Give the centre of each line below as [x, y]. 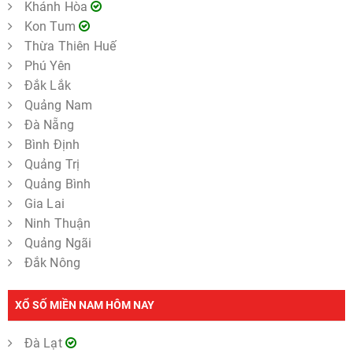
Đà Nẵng [49, 124]
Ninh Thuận [58, 223]
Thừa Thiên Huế [70, 46]
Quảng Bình [58, 184]
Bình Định [52, 144]
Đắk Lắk [47, 85]
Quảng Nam [58, 105]
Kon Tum [52, 26]
